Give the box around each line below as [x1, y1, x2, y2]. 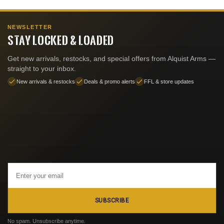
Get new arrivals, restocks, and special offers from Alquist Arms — [7, 54, 215, 62]
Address [7, 174, 33, 182]
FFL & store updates [144, 78, 194, 85]
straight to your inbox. [7, 64, 76, 72]
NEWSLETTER [7, 24, 52, 30]
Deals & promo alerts [84, 78, 135, 85]
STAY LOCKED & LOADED [7, 32, 114, 48]
